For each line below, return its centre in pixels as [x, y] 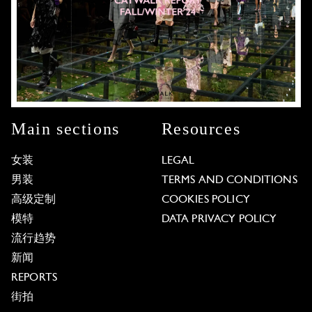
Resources [201, 128]
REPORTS [34, 278]
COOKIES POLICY [205, 200]
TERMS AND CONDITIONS [229, 180]
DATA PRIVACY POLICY [219, 219]
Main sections [65, 128]
